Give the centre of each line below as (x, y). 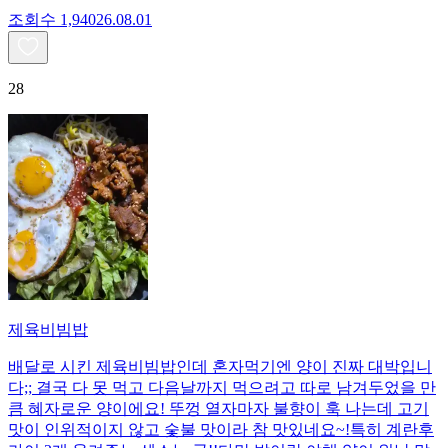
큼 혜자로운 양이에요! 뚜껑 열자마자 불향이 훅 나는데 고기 (218, 408)
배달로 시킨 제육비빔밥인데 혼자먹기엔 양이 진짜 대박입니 (220, 366)
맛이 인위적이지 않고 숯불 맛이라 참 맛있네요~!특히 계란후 (221, 429)
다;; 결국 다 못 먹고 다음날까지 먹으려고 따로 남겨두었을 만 (222, 387)
